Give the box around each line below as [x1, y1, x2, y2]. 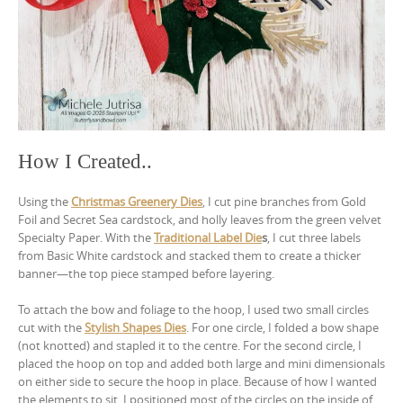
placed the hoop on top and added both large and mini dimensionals [18, 355, 385, 372]
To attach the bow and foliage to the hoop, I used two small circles [18, 301, 369, 318]
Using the [18, 193, 71, 210]
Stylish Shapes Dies [85, 319, 186, 336]
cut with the [18, 319, 85, 336]
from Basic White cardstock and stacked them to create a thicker [18, 247, 361, 264]
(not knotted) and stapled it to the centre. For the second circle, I [18, 337, 362, 354]
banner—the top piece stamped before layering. [18, 265, 274, 282]
